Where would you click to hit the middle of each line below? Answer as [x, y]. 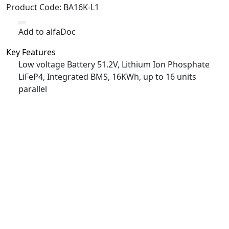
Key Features [31, 52]
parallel [33, 89]
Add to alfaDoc [47, 31]
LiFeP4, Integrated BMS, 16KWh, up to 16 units [107, 76]
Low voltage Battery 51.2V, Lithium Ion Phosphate [114, 64]
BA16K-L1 [81, 7]
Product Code [33, 7]
